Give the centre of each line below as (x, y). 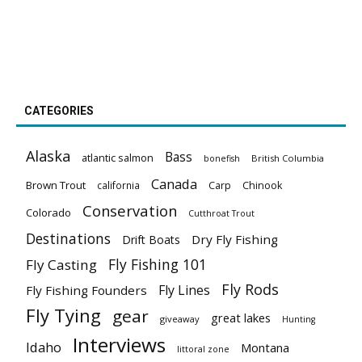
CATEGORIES (59, 110)
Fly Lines (184, 290)
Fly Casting (61, 264)
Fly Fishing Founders (86, 290)
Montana (265, 347)
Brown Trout (56, 185)
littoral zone (203, 349)
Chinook (262, 185)
